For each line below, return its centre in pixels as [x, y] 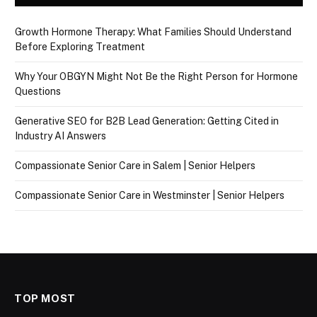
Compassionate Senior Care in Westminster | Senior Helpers [150, 196]
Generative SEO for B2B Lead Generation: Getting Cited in [147, 121]
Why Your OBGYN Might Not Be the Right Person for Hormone [156, 77]
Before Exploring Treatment [80, 47]
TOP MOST [45, 299]
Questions [38, 92]
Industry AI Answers [60, 136]
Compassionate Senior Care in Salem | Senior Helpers [135, 166]
